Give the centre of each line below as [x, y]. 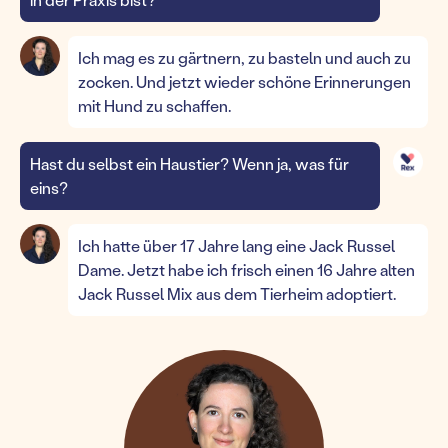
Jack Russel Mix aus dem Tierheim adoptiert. [237, 293]
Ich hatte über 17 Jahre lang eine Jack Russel [236, 245]
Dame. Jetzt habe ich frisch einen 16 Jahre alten [246, 269]
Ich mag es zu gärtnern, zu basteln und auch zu [244, 57]
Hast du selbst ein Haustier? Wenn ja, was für [189, 163]
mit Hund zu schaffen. [154, 105]
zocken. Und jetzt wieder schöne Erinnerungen [244, 81]
